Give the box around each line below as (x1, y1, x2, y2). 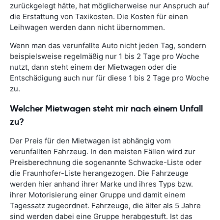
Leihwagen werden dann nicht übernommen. (10, 23, 165, 32)
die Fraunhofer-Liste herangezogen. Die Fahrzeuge (10, 168, 189, 178)
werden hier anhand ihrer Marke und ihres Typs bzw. (10, 179, 193, 189)
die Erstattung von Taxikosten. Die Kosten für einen (10, 12, 188, 22)
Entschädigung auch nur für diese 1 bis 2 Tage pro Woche (10, 73, 209, 83)
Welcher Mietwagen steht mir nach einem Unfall (10, 103, 203, 114)
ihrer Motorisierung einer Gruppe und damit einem (10, 190, 186, 200)
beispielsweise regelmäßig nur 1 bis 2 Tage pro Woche (10, 52, 199, 61)
